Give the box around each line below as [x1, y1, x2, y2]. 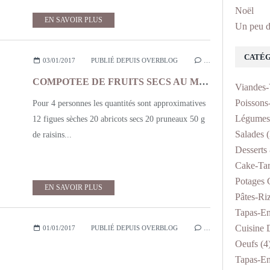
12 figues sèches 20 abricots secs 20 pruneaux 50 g [33, 115, 205, 124]
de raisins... [33, 130, 72, 139]
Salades [235, 129, 264, 139]
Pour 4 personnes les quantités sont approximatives [33, 99, 206, 108]
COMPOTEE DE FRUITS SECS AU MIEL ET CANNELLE [199, 77, 209, 87]
